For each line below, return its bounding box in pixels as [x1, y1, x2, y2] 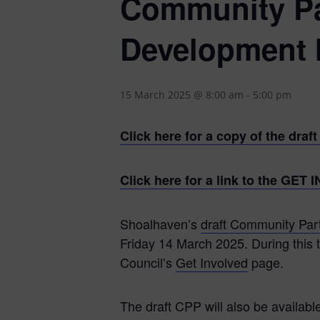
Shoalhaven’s [120, 214, 201, 233]
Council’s [120, 253, 176, 271]
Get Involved [176, 253, 248, 271]
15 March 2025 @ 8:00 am [120, 88, 244, 101]
